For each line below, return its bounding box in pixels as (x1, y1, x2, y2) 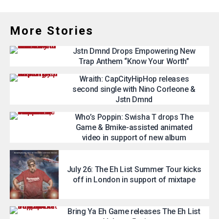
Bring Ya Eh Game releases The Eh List (67, 207, 200, 216)
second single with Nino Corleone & (72, 85, 196, 94)
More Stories (10, 24, 94, 38)
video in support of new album (82, 133, 186, 142)
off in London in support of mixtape (72, 175, 196, 184)
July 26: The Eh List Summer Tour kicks (66, 165, 201, 174)
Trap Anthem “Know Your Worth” (79, 57, 189, 66)
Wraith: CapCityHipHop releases (79, 74, 189, 84)
